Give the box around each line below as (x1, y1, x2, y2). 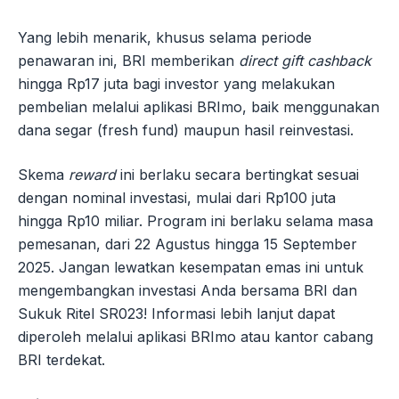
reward (69, 165, 116, 183)
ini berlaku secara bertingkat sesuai (116, 165, 359, 183)
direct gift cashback (239, 51, 371, 69)
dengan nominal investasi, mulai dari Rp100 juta (18, 188, 336, 207)
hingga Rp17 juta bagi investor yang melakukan (18, 74, 335, 93)
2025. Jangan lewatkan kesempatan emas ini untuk (18, 257, 363, 276)
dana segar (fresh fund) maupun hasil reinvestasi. (18, 120, 354, 139)
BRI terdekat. (18, 350, 105, 369)
